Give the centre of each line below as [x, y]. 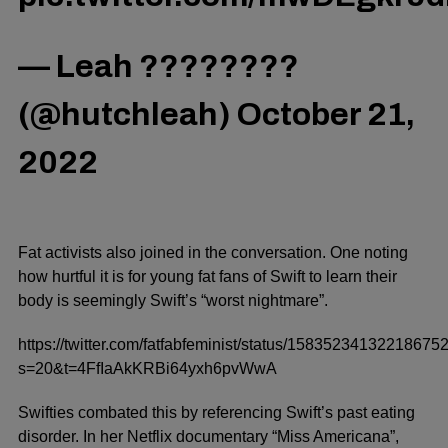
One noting [369, 252]
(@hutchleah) [127, 114]
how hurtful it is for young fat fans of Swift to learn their [207, 276]
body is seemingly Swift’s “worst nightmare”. [173, 300]
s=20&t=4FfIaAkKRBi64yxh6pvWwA [147, 368]
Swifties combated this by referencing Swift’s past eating [216, 412]
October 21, [326, 114]
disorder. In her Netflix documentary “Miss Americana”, [208, 436]
